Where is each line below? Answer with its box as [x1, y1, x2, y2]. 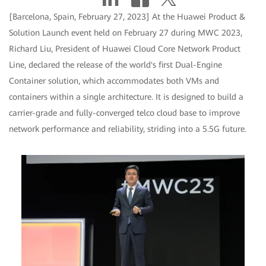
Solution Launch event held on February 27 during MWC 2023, [9, 28, 242, 38]
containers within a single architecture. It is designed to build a [9, 92, 243, 102]
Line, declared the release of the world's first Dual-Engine [9, 60, 222, 70]
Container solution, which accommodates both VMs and [9, 76, 219, 86]
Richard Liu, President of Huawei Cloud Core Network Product [9, 44, 240, 54]
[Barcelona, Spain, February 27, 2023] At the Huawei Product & [9, 12, 245, 22]
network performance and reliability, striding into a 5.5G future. [9, 124, 246, 134]
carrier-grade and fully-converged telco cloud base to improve [9, 108, 240, 118]
